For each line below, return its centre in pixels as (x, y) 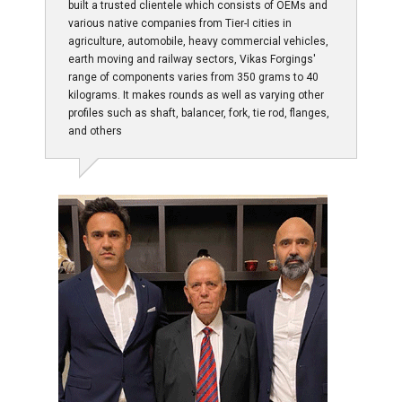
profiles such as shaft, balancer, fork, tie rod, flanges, (199, 113)
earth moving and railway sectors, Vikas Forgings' (192, 59)
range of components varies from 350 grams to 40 (193, 77)
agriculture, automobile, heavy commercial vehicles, (198, 41)
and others (95, 131)
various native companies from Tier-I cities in (180, 23)
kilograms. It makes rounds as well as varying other (196, 95)
